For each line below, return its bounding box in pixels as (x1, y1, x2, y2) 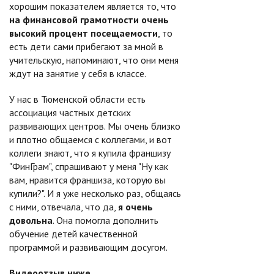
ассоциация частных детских (9, 106, 131, 119)
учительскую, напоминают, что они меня (9, 54, 179, 66)
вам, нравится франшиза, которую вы (9, 174, 166, 186)
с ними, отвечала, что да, (9, 201, 118, 213)
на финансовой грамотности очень (9, 13, 169, 26)
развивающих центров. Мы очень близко (9, 120, 180, 132)
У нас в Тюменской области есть (9, 93, 146, 105)
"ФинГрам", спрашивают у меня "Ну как (9, 160, 168, 172)
